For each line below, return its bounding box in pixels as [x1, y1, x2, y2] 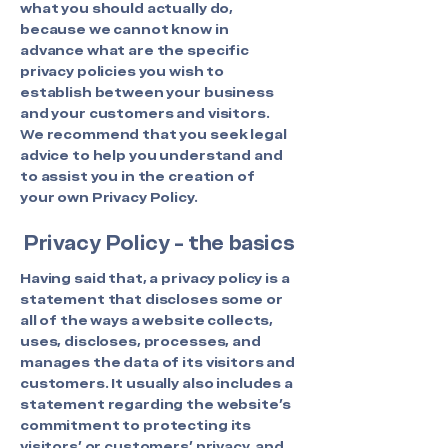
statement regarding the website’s [20, 395, 291, 413]
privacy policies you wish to [20, 62, 225, 80]
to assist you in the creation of [20, 167, 255, 185]
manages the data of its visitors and [20, 353, 295, 371]
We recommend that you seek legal [20, 125, 287, 143]
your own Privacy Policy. [20, 188, 198, 206]
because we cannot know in [20, 20, 229, 38]
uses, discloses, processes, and [20, 332, 261, 350]
